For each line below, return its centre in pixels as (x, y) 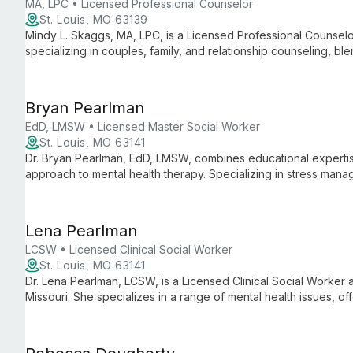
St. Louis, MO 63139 (94, 19)
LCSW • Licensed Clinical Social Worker (129, 249)
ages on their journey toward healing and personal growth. (178, 312)
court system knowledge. (91, 67)
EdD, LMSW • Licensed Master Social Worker (143, 126)
